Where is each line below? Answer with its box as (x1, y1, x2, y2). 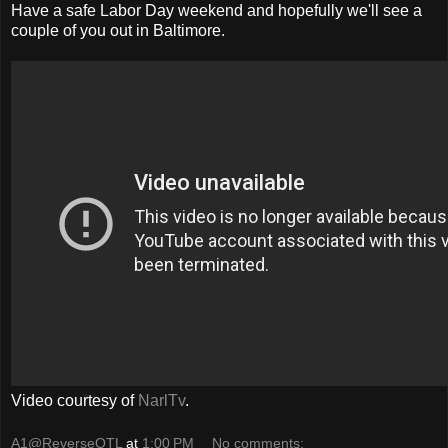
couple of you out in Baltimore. (11, 21, 225, 39)
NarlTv (138, 391, 185, 409)
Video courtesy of (11, 391, 138, 409)
